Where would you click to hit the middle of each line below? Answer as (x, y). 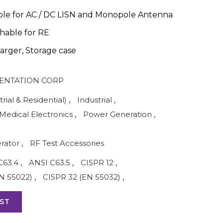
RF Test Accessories (67, 143)
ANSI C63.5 (50, 163)
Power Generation (117, 114)
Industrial (95, 100)
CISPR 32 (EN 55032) (82, 177)
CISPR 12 (97, 163)
